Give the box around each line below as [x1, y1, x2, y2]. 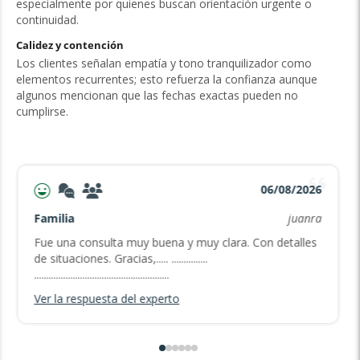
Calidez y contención [15, 37, 124, 52]
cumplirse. [15, 103, 68, 119]
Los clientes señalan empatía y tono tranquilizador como [15, 55, 312, 71]
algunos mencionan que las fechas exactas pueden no [15, 87, 298, 103]
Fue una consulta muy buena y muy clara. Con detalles [34, 234, 317, 250]
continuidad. [15, 11, 79, 27]
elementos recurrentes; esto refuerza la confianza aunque [15, 71, 317, 87]
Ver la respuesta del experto [34, 290, 180, 306]
